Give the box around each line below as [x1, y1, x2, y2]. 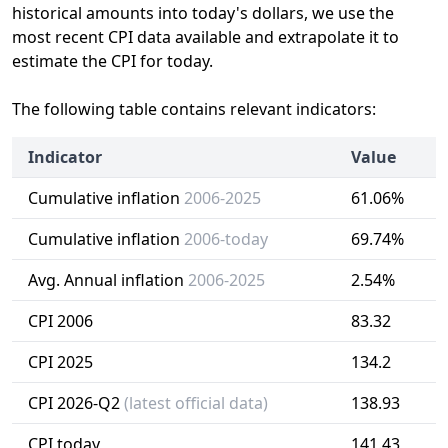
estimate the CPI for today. [12, 50, 213, 72]
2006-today [184, 228, 268, 250]
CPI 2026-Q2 [28, 392, 124, 414]
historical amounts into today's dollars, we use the [12, 2, 394, 24]
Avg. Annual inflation [28, 269, 188, 291]
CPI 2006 [28, 310, 93, 332]
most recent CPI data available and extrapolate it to [12, 26, 399, 48]
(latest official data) [124, 392, 268, 414]
